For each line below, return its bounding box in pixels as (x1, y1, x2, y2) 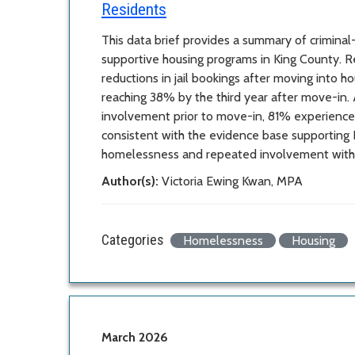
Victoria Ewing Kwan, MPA (162, 173, 303, 189)
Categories (101, 231, 164, 248)
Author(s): (101, 173, 162, 189)
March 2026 (101, 329, 168, 345)
